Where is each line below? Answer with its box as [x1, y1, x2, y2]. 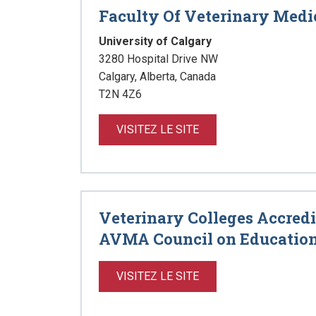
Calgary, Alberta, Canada [99, 70, 216, 83]
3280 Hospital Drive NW [99, 52, 218, 66]
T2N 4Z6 [99, 87, 142, 101]
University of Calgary [99, 35, 212, 48]
